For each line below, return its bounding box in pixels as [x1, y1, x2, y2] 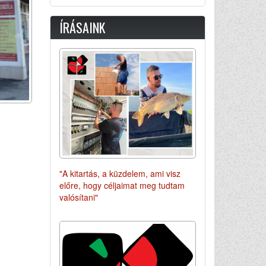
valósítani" [59, 191, 98, 204]
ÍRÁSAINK [59, 18, 105, 37]
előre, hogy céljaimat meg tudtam [59, 179, 185, 192]
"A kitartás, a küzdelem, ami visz [59, 167, 180, 180]
